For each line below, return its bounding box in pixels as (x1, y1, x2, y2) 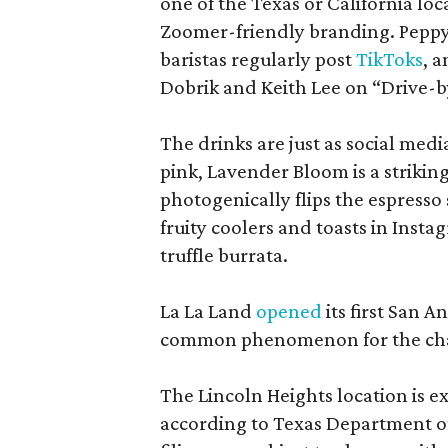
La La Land (160, 298, 256, 323)
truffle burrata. (160, 242, 288, 267)
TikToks (356, 46, 423, 71)
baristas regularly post (160, 46, 356, 71)
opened (256, 298, 322, 323)
